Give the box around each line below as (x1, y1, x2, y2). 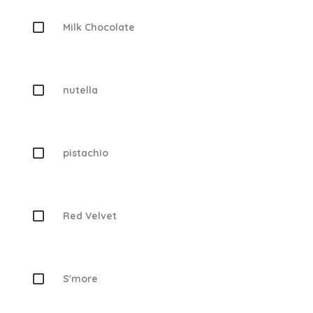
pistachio (62, 146, 108, 159)
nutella (62, 83, 98, 96)
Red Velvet (62, 209, 117, 222)
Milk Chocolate (62, 20, 135, 34)
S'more (62, 272, 98, 285)
